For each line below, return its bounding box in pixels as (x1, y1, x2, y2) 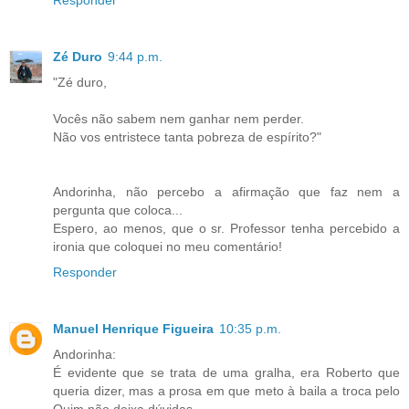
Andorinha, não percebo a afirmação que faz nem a (53, 184, 400, 199)
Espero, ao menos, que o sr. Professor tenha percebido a (53, 220, 400, 236)
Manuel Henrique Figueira (53, 320, 214, 336)
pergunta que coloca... (53, 202, 183, 217)
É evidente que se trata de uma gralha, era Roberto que (53, 364, 400, 380)
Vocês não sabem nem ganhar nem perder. (53, 110, 304, 126)
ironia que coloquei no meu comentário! (53, 238, 282, 254)
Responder (53, 264, 117, 279)
